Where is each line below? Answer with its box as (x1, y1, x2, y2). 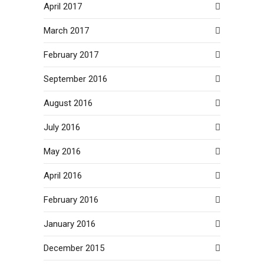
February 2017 (44, 49, 98, 60)
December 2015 (44, 242, 104, 253)
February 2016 (44, 194, 98, 205)
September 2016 (44, 73, 107, 84)
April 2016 (44, 170, 82, 181)
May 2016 (44, 146, 81, 157)
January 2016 (44, 218, 95, 229)
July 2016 (44, 121, 80, 133)
